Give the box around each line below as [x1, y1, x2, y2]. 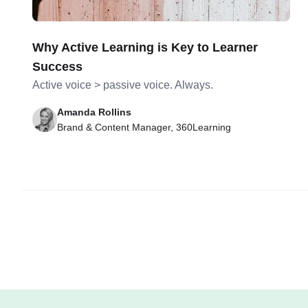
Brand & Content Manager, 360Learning [57, 122, 232, 133]
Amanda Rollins [57, 107, 132, 118]
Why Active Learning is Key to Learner [32, 41, 258, 54]
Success [32, 60, 83, 74]
